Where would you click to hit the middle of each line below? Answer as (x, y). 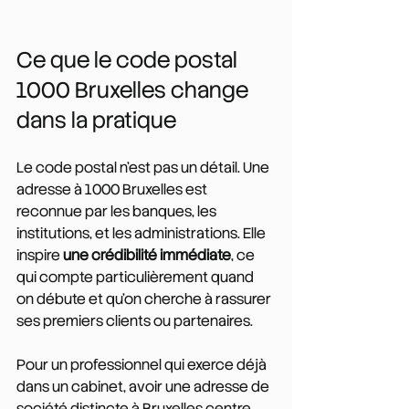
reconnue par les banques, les (118, 211)
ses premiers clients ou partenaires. (135, 320)
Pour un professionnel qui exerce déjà (143, 364)
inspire (40, 255)
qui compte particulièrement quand (136, 277)
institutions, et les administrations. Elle (142, 233)
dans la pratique (96, 120)
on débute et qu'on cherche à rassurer (145, 299)
